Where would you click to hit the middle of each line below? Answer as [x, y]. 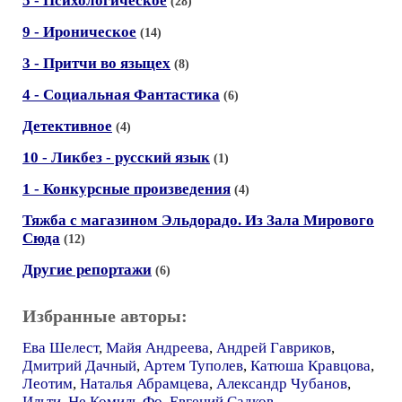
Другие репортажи [87, 269]
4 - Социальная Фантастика [121, 94]
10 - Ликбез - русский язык [116, 157]
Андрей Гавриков [274, 347]
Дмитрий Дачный [79, 365]
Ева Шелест [61, 347]
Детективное [67, 126]
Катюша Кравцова [310, 365]
